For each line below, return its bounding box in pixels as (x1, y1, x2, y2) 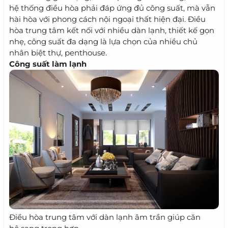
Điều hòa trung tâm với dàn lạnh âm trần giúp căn (9, 212, 201, 222)
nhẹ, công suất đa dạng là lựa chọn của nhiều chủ (9, 37, 197, 46)
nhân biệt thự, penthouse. (9, 48, 107, 58)
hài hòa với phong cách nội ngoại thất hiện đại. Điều (9, 14, 206, 24)
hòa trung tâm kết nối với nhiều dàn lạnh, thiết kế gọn (9, 25, 214, 35)
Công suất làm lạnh (9, 59, 87, 69)
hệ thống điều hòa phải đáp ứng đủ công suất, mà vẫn (9, 3, 215, 13)
